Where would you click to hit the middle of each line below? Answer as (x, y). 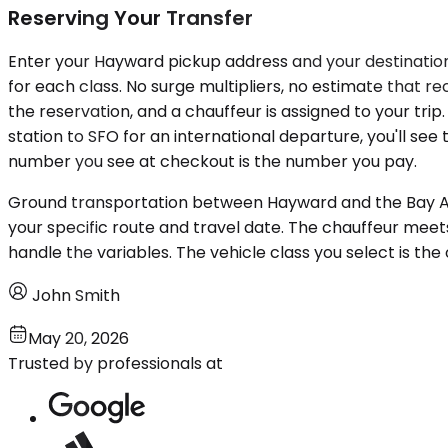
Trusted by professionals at (115, 364)
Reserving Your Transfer (130, 17)
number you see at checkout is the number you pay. (212, 162)
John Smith (76, 296)
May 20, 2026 (78, 339)
